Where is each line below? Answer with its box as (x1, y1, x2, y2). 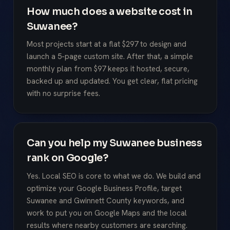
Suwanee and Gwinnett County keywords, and (27, 195, 184, 206)
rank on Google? (27, 151, 108, 165)
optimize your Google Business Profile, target (27, 183, 182, 194)
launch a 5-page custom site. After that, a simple (27, 51, 193, 62)
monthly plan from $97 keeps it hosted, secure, (27, 64, 189, 74)
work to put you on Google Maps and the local (27, 207, 187, 218)
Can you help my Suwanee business (27, 137, 202, 150)
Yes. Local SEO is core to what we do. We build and (27, 170, 201, 181)
